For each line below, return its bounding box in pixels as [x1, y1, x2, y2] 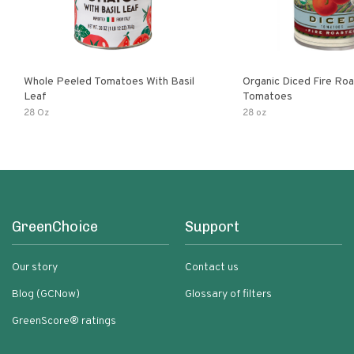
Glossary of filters [185, 288, 272, 301]
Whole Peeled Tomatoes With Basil [24, 75, 194, 88]
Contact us [185, 261, 239, 274]
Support [185, 218, 239, 235]
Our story [12, 261, 58, 274]
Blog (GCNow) [12, 288, 80, 301]
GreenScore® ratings [12, 314, 116, 328]
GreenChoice [12, 218, 98, 235]
